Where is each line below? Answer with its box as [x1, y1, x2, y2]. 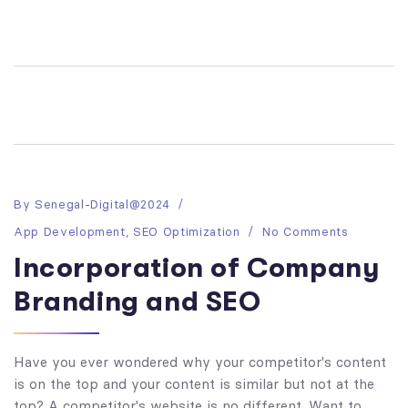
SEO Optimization [133, 223, 240, 239]
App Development [14, 223, 126, 239]
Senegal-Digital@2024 [34, 196, 170, 211]
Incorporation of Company [14, 251, 380, 283]
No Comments [262, 223, 349, 239]
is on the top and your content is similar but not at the [14, 374, 374, 393]
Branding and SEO [14, 285, 261, 317]
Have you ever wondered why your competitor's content [14, 352, 386, 371]
